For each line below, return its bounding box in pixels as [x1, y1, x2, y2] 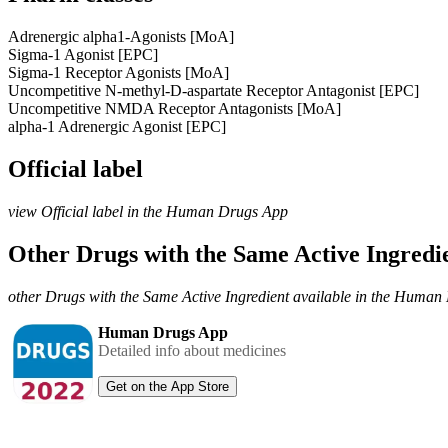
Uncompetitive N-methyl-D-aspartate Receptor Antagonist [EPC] [8, 81, 419, 99]
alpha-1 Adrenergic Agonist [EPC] [8, 117, 226, 135]
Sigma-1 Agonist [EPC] [8, 45, 158, 63]
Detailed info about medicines [98, 341, 286, 359]
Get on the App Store [106, 378, 229, 394]
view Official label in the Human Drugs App [8, 202, 288, 220]
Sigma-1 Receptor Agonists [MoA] [8, 63, 229, 81]
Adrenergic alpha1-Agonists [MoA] [8, 27, 234, 45]
